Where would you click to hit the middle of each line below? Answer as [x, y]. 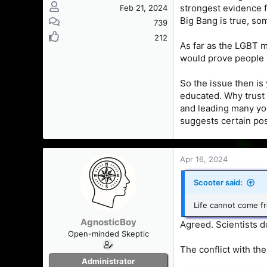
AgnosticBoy [108, 222]
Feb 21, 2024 [144, 7]
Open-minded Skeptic [108, 233]
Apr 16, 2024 [204, 159]
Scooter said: [218, 182]
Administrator [108, 261]
